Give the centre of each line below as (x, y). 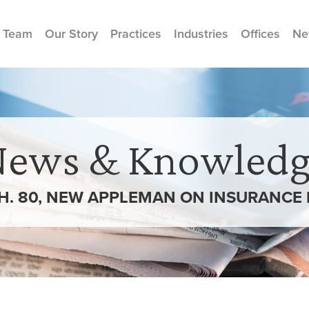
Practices (136, 33)
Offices (260, 33)
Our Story (71, 33)
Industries (201, 33)
